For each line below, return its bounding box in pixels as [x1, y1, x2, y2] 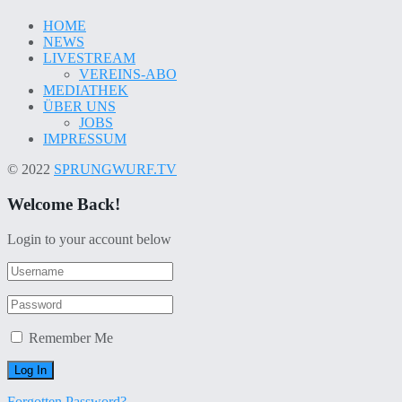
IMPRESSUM [43, 131, 127, 147]
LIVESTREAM [43, 50, 135, 66]
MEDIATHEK [43, 83, 128, 99]
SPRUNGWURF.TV [54, 162, 177, 178]
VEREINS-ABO [79, 66, 177, 83]
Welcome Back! [7, 194, 120, 214]
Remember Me [29, 329, 113, 345]
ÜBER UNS [43, 99, 116, 115]
